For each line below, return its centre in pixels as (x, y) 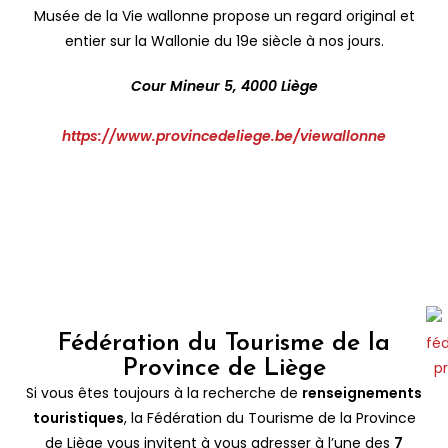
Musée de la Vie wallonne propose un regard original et (224, 15)
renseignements (362, 392)
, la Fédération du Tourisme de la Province (269, 417)
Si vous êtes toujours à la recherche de (164, 392)
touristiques (78, 417)
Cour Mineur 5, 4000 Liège (224, 85)
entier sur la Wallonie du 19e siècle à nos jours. (224, 40)
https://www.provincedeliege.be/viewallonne (224, 135)
